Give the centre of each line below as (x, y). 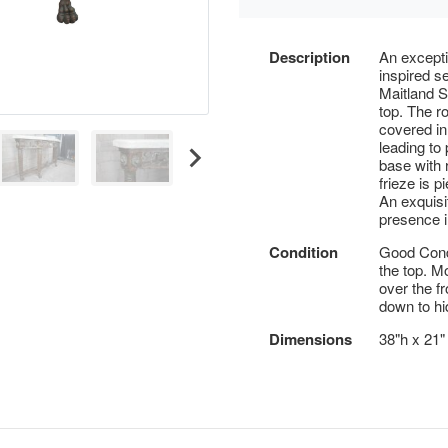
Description (309, 57)
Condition (303, 252)
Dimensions (310, 339)
